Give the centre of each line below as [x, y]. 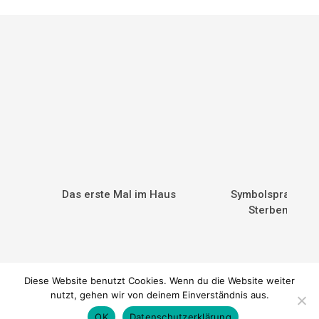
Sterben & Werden [120, 309]
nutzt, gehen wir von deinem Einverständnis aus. [159, 295]
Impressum [249, 309]
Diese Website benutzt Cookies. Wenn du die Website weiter [159, 281]
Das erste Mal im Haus [119, 194]
